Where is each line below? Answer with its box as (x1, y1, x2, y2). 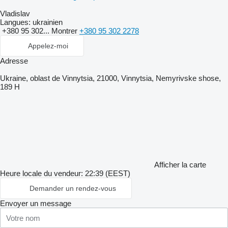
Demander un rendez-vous (30, 184, 116, 192)
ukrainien (31, 18, 63, 26)
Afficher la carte (154, 160, 206, 169)
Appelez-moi (28, 42, 68, 50)
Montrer (51, 26, 79, 35)
